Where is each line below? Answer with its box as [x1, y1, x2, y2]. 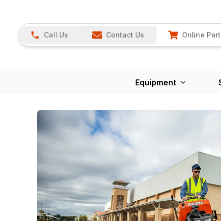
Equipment [135, 77, 176, 87]
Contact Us [106, 31, 144, 39]
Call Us [44, 31, 68, 39]
